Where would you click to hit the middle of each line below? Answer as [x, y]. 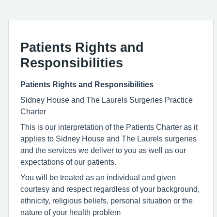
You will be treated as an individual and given [98, 177]
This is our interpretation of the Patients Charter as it [109, 127]
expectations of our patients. [68, 162]
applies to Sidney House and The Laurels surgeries [108, 138]
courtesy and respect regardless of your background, [110, 189]
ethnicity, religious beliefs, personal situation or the [107, 200]
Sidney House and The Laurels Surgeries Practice [107, 100]
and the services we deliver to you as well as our [103, 150]
